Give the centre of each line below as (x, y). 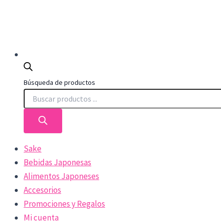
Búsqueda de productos (59, 82)
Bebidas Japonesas (57, 162)
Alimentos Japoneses (61, 176)
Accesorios (42, 190)
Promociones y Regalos (64, 203)
